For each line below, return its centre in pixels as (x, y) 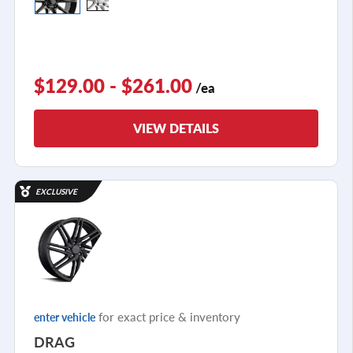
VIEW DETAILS (176, 128)
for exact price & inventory (168, 316)
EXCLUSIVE (56, 191)
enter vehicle (65, 316)
